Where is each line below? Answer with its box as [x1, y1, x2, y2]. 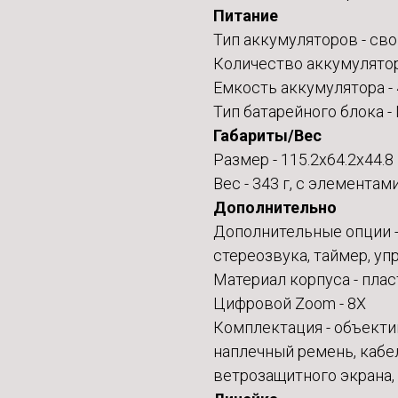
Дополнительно [213, 198, 337, 218]
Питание [213, 6, 278, 26]
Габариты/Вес [213, 126, 322, 146]
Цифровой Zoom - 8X [213, 294, 366, 314]
